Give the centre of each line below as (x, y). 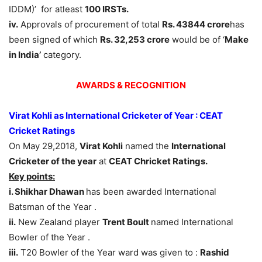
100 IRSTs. (107, 9)
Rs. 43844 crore (196, 25)
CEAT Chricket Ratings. (158, 161)
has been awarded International (151, 192)
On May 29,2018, (44, 146)
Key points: (32, 177)
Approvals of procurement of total (90, 25)
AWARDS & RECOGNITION (131, 85)
